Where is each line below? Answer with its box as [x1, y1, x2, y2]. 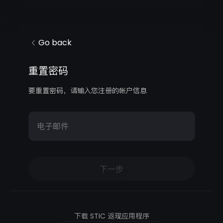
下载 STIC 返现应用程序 [74, 211, 149, 221]
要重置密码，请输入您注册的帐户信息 [28, 86, 147, 96]
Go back [38, 37, 72, 48]
